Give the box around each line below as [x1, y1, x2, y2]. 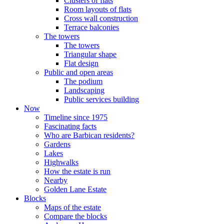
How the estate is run [44, 166, 110, 175]
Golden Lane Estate [44, 184, 106, 193]
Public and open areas [44, 67, 113, 76]
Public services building [64, 94, 139, 103]
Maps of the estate [44, 202, 101, 211]
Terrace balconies [64, 22, 119, 31]
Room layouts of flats [64, 4, 131, 13]
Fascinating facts [44, 121, 96, 130]
